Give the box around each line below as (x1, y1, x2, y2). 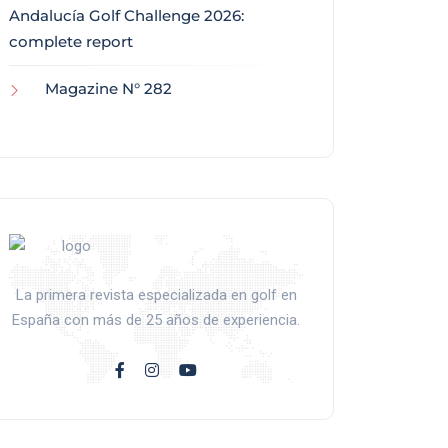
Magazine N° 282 (45, 79, 172, 99)
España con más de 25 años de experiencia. (12, 311, 300, 330)
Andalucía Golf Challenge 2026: (9, 6, 244, 26)
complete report (9, 32, 133, 52)
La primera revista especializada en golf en (15, 286, 297, 305)
